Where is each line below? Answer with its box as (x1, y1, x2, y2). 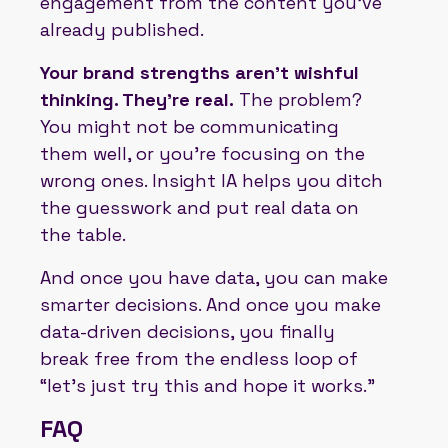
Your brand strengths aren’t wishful (40, 60, 359, 84)
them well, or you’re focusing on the (40, 141, 365, 165)
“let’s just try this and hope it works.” (40, 373, 375, 397)
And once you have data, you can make (40, 265, 388, 289)
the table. (40, 222, 126, 246)
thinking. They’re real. (40, 87, 234, 111)
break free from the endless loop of (40, 346, 358, 370)
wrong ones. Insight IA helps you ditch (40, 168, 383, 192)
